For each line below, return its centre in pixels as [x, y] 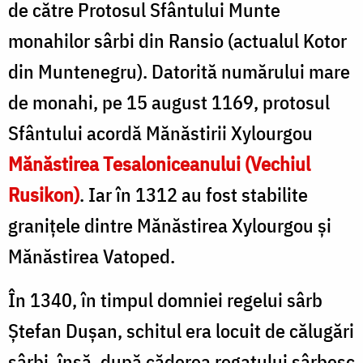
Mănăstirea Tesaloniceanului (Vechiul [159, 163]
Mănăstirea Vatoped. [92, 256]
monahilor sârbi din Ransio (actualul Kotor [177, 40]
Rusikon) [44, 194]
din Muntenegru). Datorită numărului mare [179, 71]
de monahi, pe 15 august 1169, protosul [169, 102]
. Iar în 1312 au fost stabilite [194, 194]
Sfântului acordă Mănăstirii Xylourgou [160, 132]
